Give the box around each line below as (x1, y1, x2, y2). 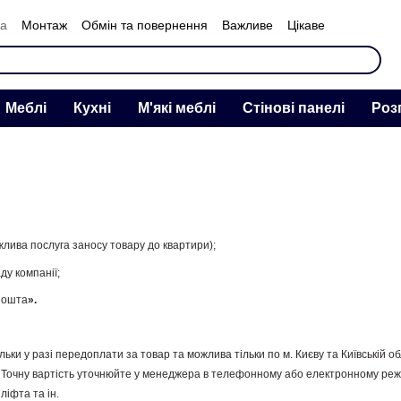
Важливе (222, 17, 273, 32)
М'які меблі (138, 100, 216, 115)
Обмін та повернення (81, 17, 208, 32)
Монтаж (21, 17, 67, 32)
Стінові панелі (243, 100, 345, 115)
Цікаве (287, 17, 325, 32)
